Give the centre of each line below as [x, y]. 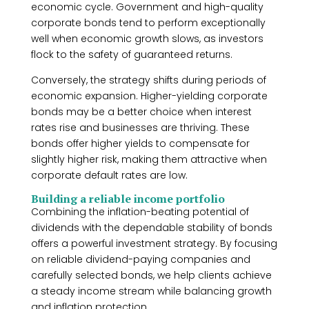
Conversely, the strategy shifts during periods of [148, 80]
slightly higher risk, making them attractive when [149, 159]
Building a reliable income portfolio [128, 199]
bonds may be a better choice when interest [141, 112]
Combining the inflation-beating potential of [140, 212]
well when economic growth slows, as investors [147, 39]
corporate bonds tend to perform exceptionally [148, 23]
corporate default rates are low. [109, 175]
